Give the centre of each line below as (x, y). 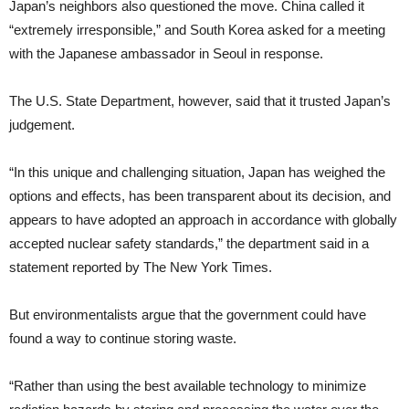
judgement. (42, 125)
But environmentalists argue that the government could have (188, 315)
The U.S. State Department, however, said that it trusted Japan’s (200, 101)
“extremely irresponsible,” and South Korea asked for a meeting (197, 30)
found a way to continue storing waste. (123, 339)
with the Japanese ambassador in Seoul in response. (166, 54)
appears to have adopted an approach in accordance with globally (203, 220)
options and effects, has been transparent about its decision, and (200, 196)
